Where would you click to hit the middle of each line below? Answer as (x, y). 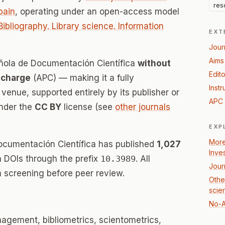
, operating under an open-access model (97, 12)
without (154, 63)
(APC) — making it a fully (82, 78)
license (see (88, 107)
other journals (143, 107)
